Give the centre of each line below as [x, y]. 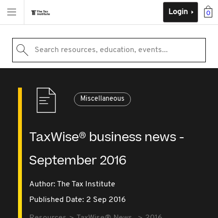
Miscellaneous [103, 99]
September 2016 [78, 161]
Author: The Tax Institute [73, 184]
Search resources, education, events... [101, 50]
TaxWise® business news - [107, 137]
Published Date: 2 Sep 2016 [78, 200]
